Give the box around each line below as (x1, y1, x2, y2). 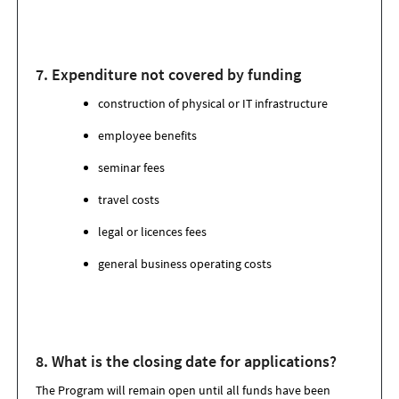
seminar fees (98, 159, 165, 175)
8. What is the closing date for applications (36, 351, 330, 371)
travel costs (98, 191, 162, 208)
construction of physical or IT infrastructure (98, 95, 330, 111)
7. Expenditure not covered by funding (36, 64, 305, 85)
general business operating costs (98, 256, 272, 272)
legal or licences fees (98, 224, 207, 240)
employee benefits (98, 127, 197, 143)
